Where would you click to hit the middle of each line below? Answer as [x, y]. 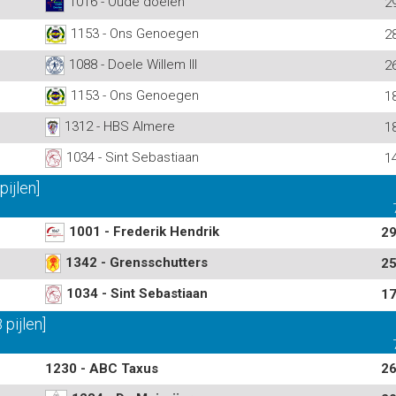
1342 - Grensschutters [137, 262]
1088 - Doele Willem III [133, 64]
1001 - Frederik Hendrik [144, 231]
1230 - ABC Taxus [102, 369]
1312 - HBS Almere [120, 126]
